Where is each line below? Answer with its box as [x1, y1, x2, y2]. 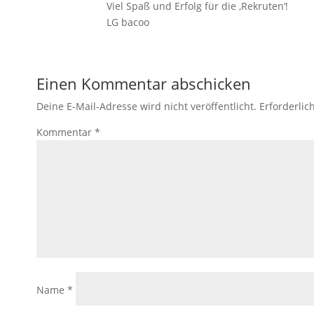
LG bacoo [107, 15, 149, 29]
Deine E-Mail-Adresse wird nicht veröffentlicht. [36, 99, 257, 113]
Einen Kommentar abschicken [36, 72, 251, 94]
